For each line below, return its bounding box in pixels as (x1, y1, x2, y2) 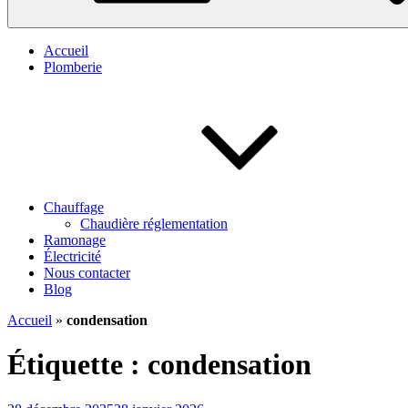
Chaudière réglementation (80, 216, 228, 231)
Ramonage (44, 232, 106, 248)
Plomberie (44, 59, 102, 75)
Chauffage (44, 199, 104, 215)
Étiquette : (7, 348, 148, 382)
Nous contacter (44, 265, 130, 280)
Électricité (44, 249, 101, 264)
